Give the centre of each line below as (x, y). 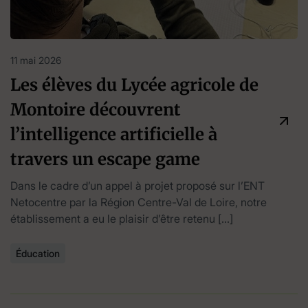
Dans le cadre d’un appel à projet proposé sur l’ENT (137, 185)
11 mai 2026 (36, 60)
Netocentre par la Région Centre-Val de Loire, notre (139, 202)
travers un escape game (105, 159)
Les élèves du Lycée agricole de (134, 85)
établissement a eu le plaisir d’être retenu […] (122, 218)
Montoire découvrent (96, 109)
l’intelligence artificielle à (114, 134)
